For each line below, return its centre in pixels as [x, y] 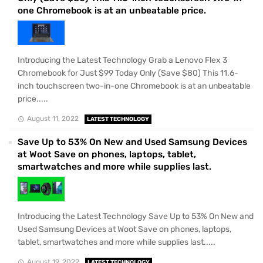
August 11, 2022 [53, 119]
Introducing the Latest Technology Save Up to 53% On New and [136, 217]
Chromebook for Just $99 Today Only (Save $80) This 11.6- [128, 73]
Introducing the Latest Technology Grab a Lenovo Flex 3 [122, 60]
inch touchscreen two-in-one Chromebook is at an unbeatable [134, 86]
